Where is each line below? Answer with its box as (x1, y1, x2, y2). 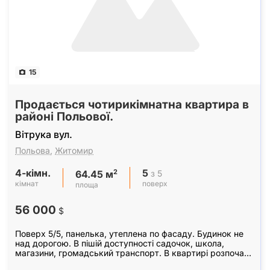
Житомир (55, 145, 93, 155)
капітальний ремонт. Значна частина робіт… (15, 257, 198, 268)
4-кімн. (15, 166, 51, 179)
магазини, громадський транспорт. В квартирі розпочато (15, 248, 253, 259)
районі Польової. (15, 109, 113, 124)
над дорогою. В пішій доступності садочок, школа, (15, 238, 224, 249)
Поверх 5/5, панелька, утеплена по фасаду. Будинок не (15, 228, 243, 239)
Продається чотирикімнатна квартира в (15, 97, 249, 111)
